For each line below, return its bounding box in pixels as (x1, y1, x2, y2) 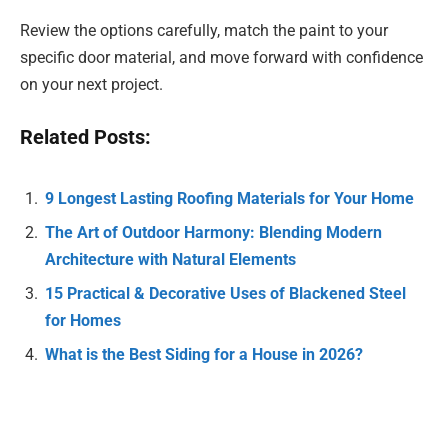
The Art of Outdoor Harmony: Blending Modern (45, 223, 382, 243)
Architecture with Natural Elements (45, 250, 296, 270)
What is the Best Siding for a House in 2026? (45, 345, 363, 365)
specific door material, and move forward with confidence (20, 48, 423, 68)
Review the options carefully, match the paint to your (20, 21, 388, 41)
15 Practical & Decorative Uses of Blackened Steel (45, 284, 406, 304)
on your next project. (20, 75, 163, 95)
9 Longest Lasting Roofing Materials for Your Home (45, 189, 414, 209)
